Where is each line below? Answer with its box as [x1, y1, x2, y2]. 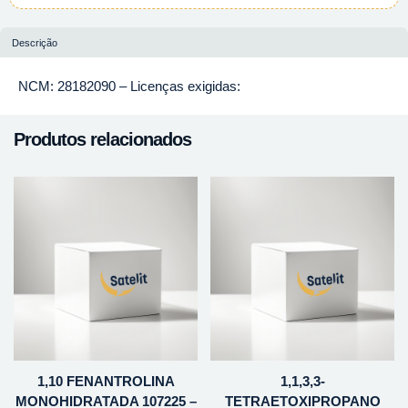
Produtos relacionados [14, 128, 191, 149]
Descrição [12, 36, 58, 48]
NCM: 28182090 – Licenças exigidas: [18, 77, 240, 94]
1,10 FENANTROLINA [36, 372, 175, 389]
